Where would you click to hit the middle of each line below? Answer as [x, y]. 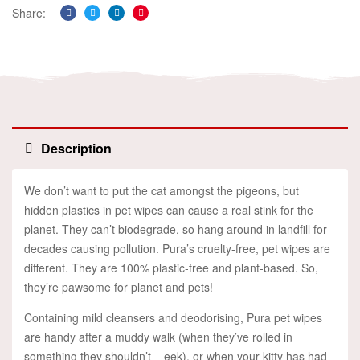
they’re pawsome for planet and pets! [119, 287]
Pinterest [163, 26]
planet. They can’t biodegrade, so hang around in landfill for [176, 229]
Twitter [109, 26]
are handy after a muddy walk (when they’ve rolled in [158, 337]
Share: [29, 13]
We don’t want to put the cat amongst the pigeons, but [162, 191]
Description [76, 149]
